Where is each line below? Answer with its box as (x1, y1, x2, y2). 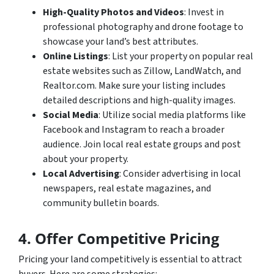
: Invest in (184, 5, 224, 19)
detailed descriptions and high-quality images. (43, 93, 235, 107)
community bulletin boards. (43, 196, 159, 210)
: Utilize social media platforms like (98, 108, 246, 122)
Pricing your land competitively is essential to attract (18, 252, 242, 266)
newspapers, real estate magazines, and (43, 181, 211, 195)
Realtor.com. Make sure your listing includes (43, 78, 226, 92)
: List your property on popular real (108, 49, 253, 63)
